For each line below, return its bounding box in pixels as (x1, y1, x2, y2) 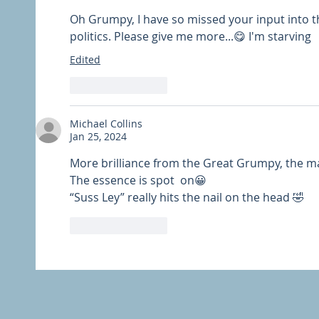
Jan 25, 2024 (70, 129, 127, 143)
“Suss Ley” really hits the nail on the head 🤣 (70, 189, 304, 205)
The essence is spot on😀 (70, 172, 206, 188)
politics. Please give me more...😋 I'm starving (70, 28, 311, 44)
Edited (70, 52, 100, 66)
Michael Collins (70, 116, 142, 130)
